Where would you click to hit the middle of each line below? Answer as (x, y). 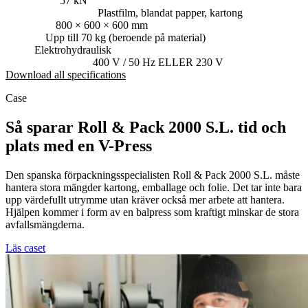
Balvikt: (24, 38)
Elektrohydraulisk (71, 50)
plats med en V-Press (79, 146)
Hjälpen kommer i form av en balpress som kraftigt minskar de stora (152, 212)
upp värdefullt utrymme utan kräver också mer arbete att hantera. (145, 200)
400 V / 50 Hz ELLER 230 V (158, 63)
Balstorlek (31, 25)
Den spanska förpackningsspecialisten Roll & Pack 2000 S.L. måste (153, 175)
